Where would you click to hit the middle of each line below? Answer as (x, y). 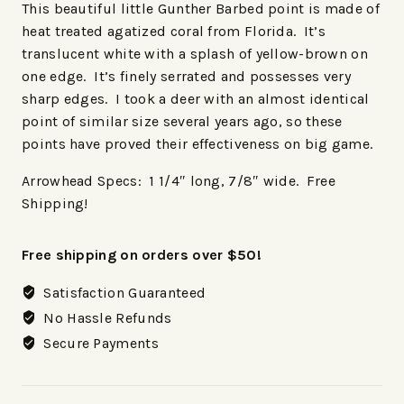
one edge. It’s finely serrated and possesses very (186, 77)
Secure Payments (99, 344)
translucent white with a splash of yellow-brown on (195, 54)
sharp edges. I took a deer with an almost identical (196, 99)
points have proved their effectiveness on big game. (197, 144)
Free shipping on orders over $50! (142, 255)
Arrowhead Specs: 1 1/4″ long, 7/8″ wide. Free (179, 181)
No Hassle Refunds (106, 318)
